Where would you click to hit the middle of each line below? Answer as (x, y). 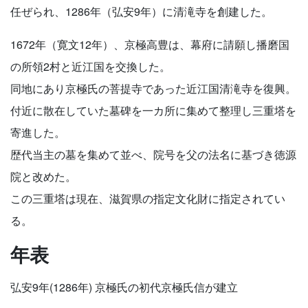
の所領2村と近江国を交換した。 (90, 66)
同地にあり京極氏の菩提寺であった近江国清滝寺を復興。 (153, 88)
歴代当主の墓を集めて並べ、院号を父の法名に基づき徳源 (153, 154)
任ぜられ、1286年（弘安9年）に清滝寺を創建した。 (141, 11)
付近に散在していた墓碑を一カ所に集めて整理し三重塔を (153, 110)
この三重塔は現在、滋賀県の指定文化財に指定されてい (148, 198)
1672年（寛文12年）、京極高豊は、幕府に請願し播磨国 (150, 44)
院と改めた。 (43, 176)
